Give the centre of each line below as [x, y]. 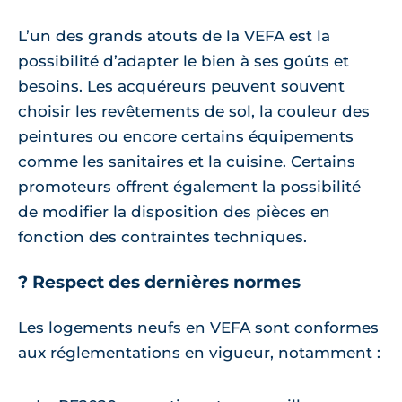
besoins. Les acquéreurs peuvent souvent [181, 86]
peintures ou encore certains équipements [186, 136]
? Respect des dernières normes [159, 282]
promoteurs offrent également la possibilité [189, 186]
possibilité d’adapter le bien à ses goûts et [184, 61]
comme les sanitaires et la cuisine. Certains [187, 161]
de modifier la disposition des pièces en [174, 211]
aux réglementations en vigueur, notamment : [199, 352]
